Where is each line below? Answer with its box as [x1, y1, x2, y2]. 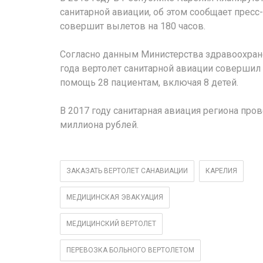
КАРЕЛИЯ [205, 167, 237, 176]
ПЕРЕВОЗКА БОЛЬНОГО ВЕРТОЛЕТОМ [66, 246, 194, 255]
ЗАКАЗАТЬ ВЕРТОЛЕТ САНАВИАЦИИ [66, 167, 188, 176]
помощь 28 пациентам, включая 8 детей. [60, 77, 238, 89]
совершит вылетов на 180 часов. [60, 21, 205, 32]
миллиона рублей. [60, 119, 139, 131]
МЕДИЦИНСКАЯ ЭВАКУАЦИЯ [66, 193, 163, 202]
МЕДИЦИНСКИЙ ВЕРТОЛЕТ [66, 220, 156, 228]
